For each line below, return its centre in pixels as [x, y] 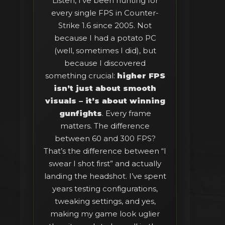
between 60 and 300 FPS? [105, 139]
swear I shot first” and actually [105, 164]
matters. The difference [105, 126]
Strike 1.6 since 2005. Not [105, 26]
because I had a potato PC [105, 38]
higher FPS [141, 76]
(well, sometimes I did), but [105, 51]
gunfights [80, 114]
